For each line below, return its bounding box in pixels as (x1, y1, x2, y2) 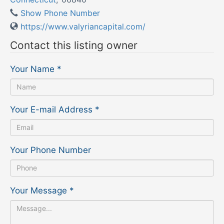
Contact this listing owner (10, 38, 137, 51)
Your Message (10, 185, 67, 195)
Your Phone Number (10, 144, 91, 155)
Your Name (10, 63, 54, 74)
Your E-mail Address (10, 104, 92, 114)
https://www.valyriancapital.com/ (20, 21, 145, 31)
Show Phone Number (20, 7, 100, 18)
